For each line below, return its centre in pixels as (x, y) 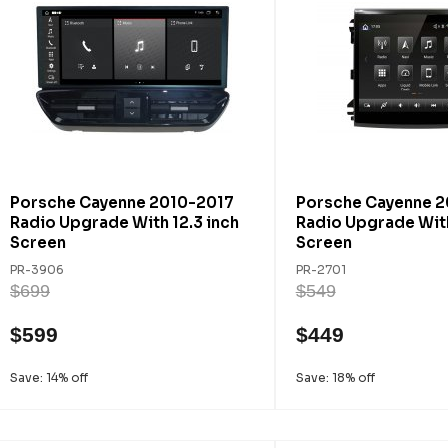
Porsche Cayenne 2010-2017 (122, 202)
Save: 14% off (49, 377)
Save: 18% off (335, 377)
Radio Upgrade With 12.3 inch (124, 222)
